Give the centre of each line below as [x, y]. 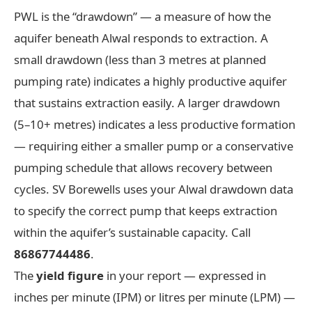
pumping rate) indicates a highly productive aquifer [150, 81]
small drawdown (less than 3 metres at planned [140, 59]
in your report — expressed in [185, 275]
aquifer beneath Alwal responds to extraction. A [141, 38]
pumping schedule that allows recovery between [143, 167]
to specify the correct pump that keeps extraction [146, 210]
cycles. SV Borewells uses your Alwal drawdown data [154, 189]
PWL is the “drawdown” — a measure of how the [142, 16]
